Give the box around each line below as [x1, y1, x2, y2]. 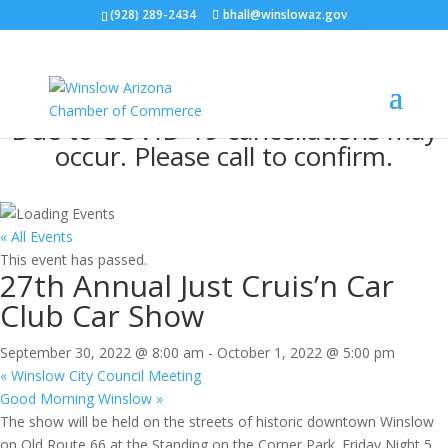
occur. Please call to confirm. [55, 138, 393, 174]
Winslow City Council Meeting [7, 366, 201, 385]
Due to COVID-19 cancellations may [10, 112, 438, 148]
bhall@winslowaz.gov [222, 6, 347, 23]
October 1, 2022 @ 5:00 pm [217, 343, 395, 362]
